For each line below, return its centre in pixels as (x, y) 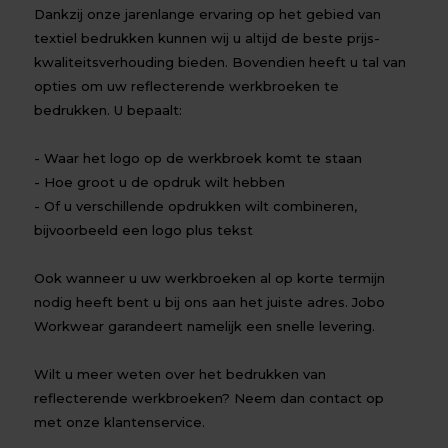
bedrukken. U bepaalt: (108, 110)
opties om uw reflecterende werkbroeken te (187, 86)
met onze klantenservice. (120, 422)
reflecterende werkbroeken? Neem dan (172, 398)
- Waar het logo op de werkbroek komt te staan (198, 158)
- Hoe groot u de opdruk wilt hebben (160, 182)
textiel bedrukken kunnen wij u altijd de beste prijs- (207, 38)
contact (336, 398)
